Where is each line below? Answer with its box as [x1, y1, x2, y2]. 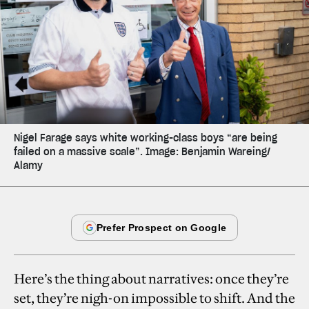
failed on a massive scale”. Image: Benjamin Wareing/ [14, 145, 270, 158]
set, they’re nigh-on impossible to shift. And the [14, 289, 295, 306]
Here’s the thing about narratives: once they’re [14, 270, 289, 287]
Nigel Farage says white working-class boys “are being [14, 131, 277, 144]
